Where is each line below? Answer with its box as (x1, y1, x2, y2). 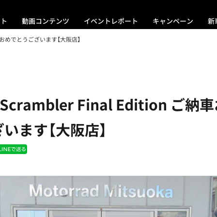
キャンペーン (153, 16, 193, 26)
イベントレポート (84, 16, 138, 26)
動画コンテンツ (22, 16, 69, 26)
